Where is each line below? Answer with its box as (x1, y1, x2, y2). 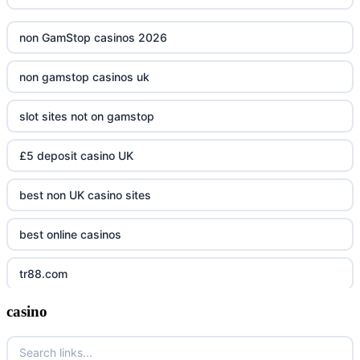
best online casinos (19, 227, 121, 242)
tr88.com (19, 267, 67, 281)
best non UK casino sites (19, 188, 151, 202)
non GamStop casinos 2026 (19, 31, 167, 45)
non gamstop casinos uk (19, 70, 149, 84)
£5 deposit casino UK (19, 149, 133, 163)
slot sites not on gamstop (19, 109, 154, 124)
